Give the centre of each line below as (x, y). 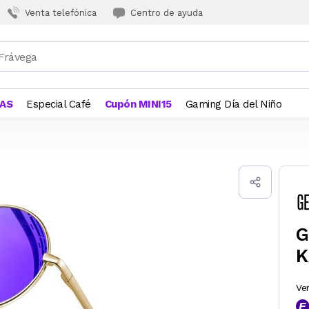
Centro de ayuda (167, 12)
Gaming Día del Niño (233, 104)
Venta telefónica (61, 12)
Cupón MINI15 (138, 104)
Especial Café (59, 104)
